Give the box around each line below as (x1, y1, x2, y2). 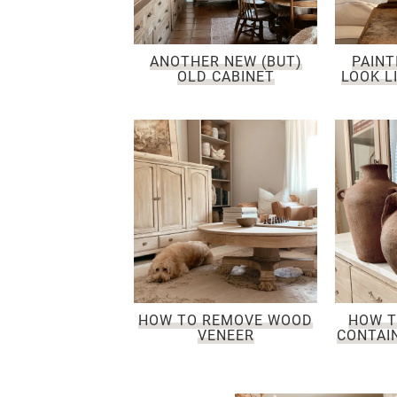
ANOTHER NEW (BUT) (149, 53, 302, 71)
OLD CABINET (176, 68, 275, 86)
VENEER (197, 326, 254, 344)
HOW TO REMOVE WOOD (138, 311, 314, 329)
